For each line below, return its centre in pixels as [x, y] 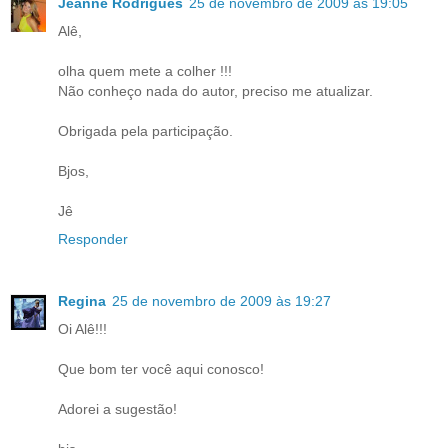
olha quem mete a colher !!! [145, 70]
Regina [82, 300]
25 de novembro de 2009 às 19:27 [221, 300]
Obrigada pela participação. [145, 130]
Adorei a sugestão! [117, 408]
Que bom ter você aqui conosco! [161, 368]
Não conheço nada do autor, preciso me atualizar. [215, 90]
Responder [93, 238]
